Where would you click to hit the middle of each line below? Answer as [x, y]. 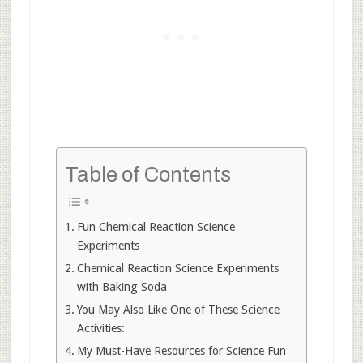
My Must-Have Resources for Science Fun [181, 351]
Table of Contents [147, 175]
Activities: [100, 329]
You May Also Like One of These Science [178, 310]
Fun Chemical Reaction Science [156, 227]
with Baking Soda [122, 287]
